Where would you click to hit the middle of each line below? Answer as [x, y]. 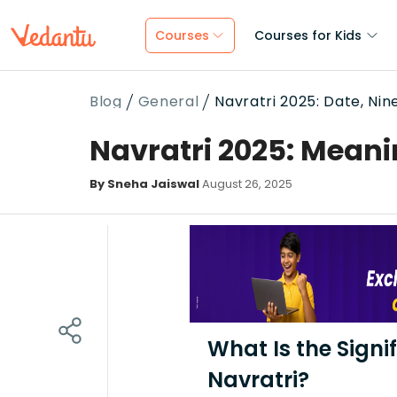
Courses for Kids [308, 35]
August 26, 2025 [248, 184]
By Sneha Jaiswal [144, 184]
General [168, 101]
